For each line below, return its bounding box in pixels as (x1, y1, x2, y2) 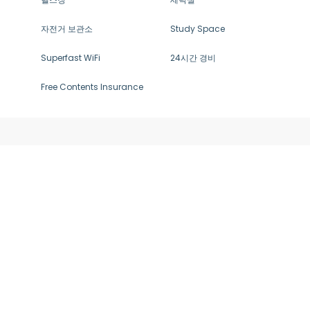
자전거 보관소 (41, 23, 93, 35)
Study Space (170, 23, 225, 35)
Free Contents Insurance (41, 81, 143, 93)
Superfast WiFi (41, 52, 100, 64)
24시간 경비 (170, 52, 216, 64)
